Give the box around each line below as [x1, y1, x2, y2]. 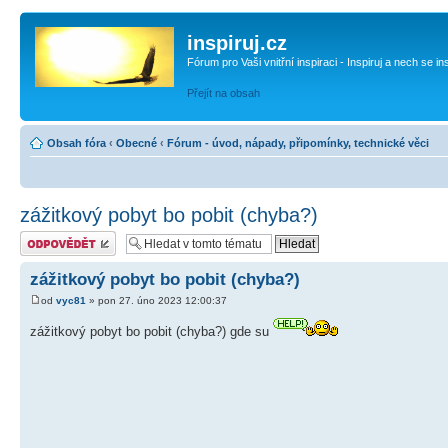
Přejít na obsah [187, 86, 260, 99]
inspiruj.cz [187, 32, 287, 54]
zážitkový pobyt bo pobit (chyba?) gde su [30, 324, 273, 340]
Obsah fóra [47, 137, 106, 149]
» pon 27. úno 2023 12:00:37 [86, 295, 227, 307]
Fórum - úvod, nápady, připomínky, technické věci [167, 137, 429, 149]
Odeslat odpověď [20, 231, 104, 243]
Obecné [116, 137, 157, 149]
